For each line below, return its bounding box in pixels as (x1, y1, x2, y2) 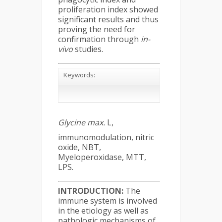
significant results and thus (58, 14, 159, 25)
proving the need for (58, 24, 135, 35)
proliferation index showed (58, 4, 158, 15)
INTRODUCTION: (58, 185, 125, 196)
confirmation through (58, 34, 141, 45)
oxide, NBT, (58, 142, 101, 153)
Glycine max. (58, 117, 105, 128)
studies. (73, 44, 103, 55)
